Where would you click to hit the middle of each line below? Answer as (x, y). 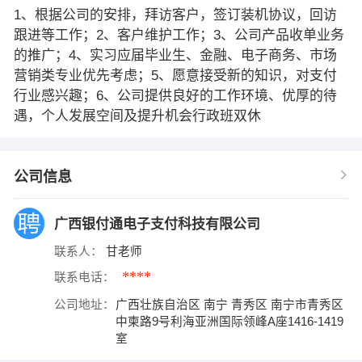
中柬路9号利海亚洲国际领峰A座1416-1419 (230, 321)
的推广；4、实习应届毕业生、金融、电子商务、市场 (175, 55)
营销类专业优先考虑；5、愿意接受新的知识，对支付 (175, 75)
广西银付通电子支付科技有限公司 (159, 224)
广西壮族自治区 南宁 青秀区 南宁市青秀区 (230, 304)
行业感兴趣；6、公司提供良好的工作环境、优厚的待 (175, 95)
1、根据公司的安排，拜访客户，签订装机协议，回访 (175, 15)
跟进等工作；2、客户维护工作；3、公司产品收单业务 (179, 35)
